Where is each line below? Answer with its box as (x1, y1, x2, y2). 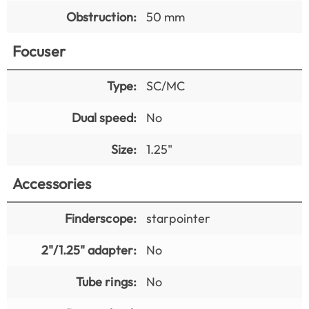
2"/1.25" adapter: (41, 241, 137, 258)
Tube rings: (75, 273, 137, 290)
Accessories (12, 173, 92, 193)
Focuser (12, 41, 66, 61)
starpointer (146, 210, 211, 226)
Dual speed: (71, 109, 137, 126)
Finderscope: (64, 210, 137, 226)
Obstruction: (66, 8, 137, 25)
